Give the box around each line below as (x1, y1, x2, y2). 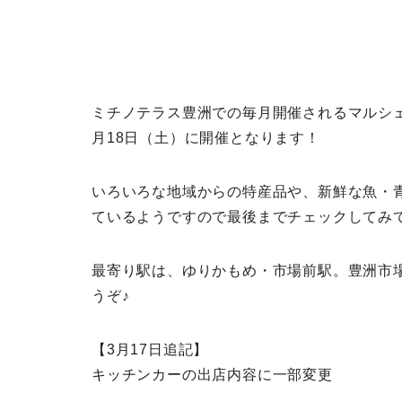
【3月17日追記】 (92, 342, 209, 358)
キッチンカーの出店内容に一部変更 (92, 367, 333, 383)
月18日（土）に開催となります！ (92, 130, 320, 146)
